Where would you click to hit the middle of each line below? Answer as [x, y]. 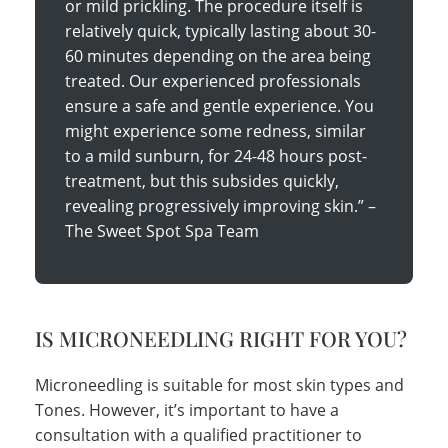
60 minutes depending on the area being [218, 55]
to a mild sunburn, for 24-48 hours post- [216, 155]
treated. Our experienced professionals [213, 80]
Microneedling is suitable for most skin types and [219, 384]
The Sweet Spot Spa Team [162, 230]
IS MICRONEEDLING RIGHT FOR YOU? [221, 337]
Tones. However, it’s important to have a [187, 409]
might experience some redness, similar [215, 130]
